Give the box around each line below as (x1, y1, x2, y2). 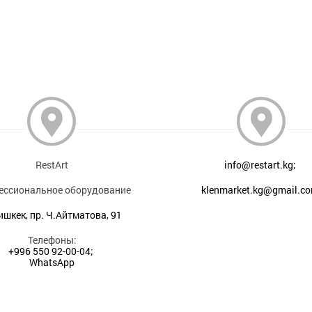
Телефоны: (27, 233, 77, 247)
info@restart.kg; (224, 158, 297, 171)
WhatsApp (29, 256, 75, 269)
